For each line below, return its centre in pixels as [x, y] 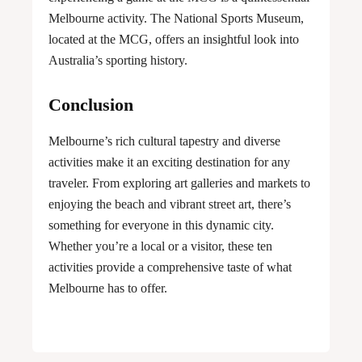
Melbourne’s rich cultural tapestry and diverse [164, 141]
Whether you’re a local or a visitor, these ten [160, 246]
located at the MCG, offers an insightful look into [174, 40]
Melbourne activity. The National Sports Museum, [176, 19]
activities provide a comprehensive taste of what [170, 267]
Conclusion [91, 105]
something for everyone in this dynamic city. [161, 225]
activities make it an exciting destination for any [169, 162]
